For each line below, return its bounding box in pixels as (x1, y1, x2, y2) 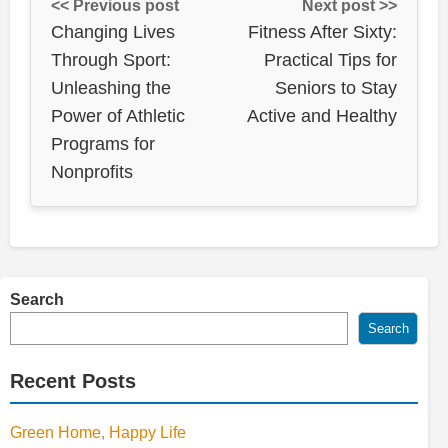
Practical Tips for (264, 50, 397, 71)
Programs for (51, 134, 155, 155)
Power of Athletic (51, 106, 185, 127)
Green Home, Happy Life (10, 424, 186, 442)
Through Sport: (51, 50, 171, 71)
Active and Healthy (247, 106, 397, 127)
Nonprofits (51, 162, 133, 183)
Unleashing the (51, 78, 171, 99)
